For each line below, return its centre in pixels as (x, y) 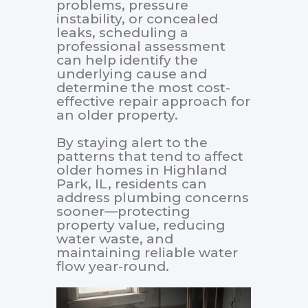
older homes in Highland (142, 170)
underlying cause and (132, 74)
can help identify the (127, 60)
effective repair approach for (153, 102)
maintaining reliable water (147, 253)
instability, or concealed (137, 19)
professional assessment (141, 47)
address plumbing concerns (153, 198)
